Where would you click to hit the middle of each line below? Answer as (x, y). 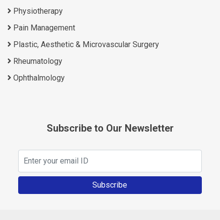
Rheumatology (37, 61)
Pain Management (43, 27)
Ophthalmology (38, 78)
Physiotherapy (37, 11)
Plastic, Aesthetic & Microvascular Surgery (85, 44)
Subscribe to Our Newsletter (110, 128)
